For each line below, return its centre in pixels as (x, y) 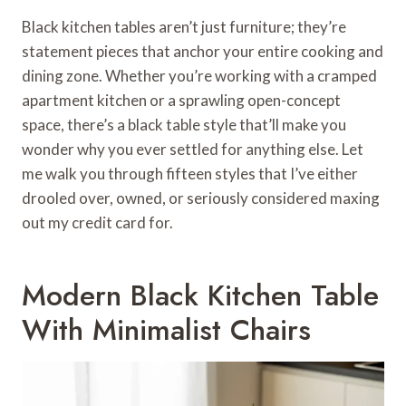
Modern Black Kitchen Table (200, 295)
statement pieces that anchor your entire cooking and (203, 51)
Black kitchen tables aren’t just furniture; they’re (184, 26)
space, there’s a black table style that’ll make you (184, 124)
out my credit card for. (97, 222)
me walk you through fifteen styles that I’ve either (190, 173)
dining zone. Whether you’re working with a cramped (199, 75)
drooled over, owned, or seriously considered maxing (201, 198)
